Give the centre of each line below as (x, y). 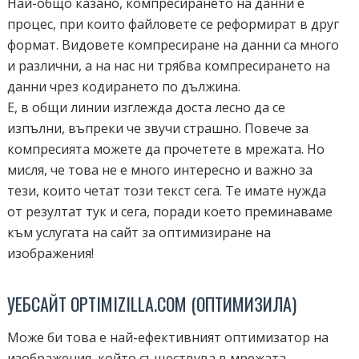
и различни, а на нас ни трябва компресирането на (168, 66)
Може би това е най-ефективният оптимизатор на (167, 337)
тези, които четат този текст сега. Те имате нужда (166, 191)
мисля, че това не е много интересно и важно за (159, 170)
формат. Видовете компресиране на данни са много (173, 45)
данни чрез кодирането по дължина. (123, 87)
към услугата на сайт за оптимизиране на (139, 232)
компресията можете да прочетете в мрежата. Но (165, 149)
